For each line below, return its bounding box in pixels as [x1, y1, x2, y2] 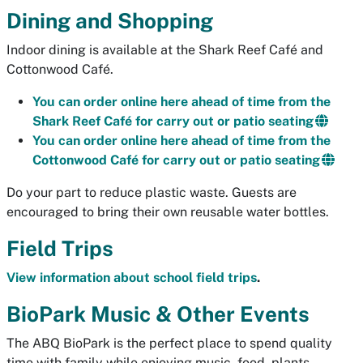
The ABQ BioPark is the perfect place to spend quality [6, 335, 332, 352]
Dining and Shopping [6, 8, 213, 34]
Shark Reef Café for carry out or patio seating [32, 113, 314, 130]
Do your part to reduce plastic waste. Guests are [6, 185, 297, 201]
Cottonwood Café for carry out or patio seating [32, 152, 320, 169]
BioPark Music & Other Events [6, 301, 310, 327]
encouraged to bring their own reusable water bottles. [6, 204, 329, 220]
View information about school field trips [6, 270, 257, 286]
